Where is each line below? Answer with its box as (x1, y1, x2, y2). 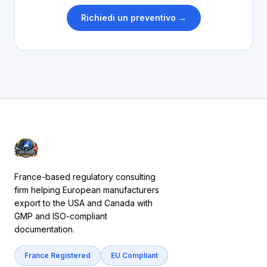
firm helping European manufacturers (14, 185, 159, 195)
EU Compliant (111, 251, 158, 260)
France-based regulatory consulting (14, 172, 156, 182)
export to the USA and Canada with (14, 198, 153, 208)
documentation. (14, 224, 74, 234)
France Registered (24, 251, 91, 260)
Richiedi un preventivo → (80, 13, 187, 23)
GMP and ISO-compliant (14, 211, 107, 221)
